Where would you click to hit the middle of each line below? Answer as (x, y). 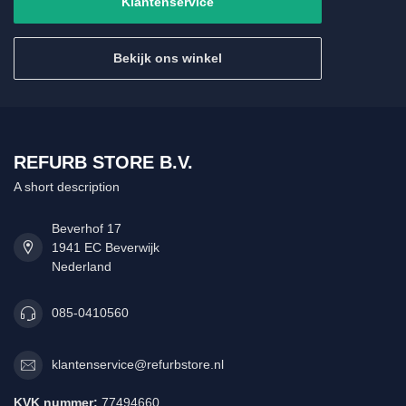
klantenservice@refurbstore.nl (138, 365)
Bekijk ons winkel (168, 58)
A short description (67, 186)
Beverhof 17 (87, 228)
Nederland (82, 266)
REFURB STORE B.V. (103, 162)
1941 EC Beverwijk (106, 247)
